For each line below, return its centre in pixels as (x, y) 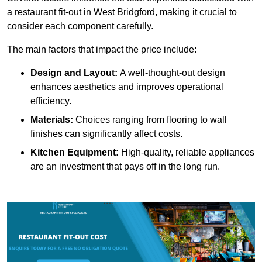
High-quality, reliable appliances (187, 153)
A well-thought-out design (171, 73)
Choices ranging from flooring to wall (150, 120)
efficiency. (51, 101)
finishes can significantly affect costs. (106, 134)
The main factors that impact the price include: (102, 50)
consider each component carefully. (80, 26)
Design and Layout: (74, 73)
